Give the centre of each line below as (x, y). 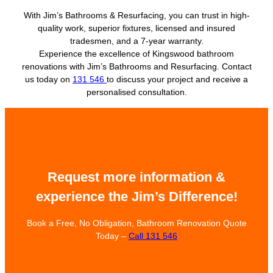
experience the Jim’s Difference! (136, 196)
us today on (49, 80)
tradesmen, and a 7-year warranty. (136, 41)
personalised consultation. (136, 92)
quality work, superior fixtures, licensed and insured (136, 28)
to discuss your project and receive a (177, 80)
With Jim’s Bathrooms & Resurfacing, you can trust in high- (136, 16)
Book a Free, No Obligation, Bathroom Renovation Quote (136, 223)
